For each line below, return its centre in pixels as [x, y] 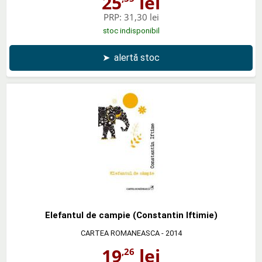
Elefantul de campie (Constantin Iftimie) [131, 215]
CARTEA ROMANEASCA [120, 233]
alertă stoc [137, 57]
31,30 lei [141, 17]
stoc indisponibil [131, 30]
